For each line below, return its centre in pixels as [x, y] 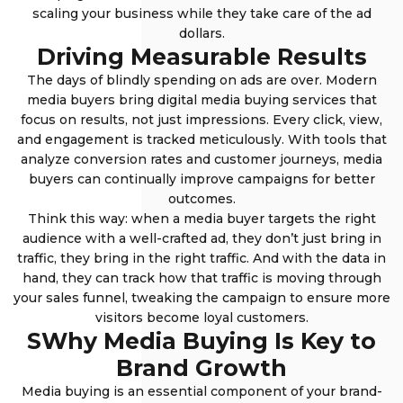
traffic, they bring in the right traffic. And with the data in [201, 259]
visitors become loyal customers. [201, 318]
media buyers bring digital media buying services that [201, 100]
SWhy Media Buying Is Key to [201, 341]
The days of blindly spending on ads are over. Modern [201, 81]
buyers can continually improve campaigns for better [201, 179]
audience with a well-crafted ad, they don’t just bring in [201, 239]
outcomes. [201, 199]
